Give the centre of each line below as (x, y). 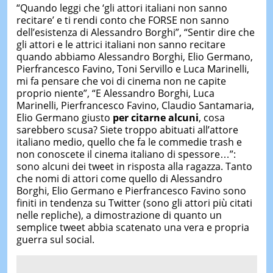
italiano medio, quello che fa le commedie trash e (129, 142)
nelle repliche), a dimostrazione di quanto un (119, 215)
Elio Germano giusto (64, 117)
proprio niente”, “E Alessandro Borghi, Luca (115, 93)
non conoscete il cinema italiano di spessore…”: (126, 154)
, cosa (211, 117)
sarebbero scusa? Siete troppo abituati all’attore (127, 129)
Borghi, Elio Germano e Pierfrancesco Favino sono (131, 190)
